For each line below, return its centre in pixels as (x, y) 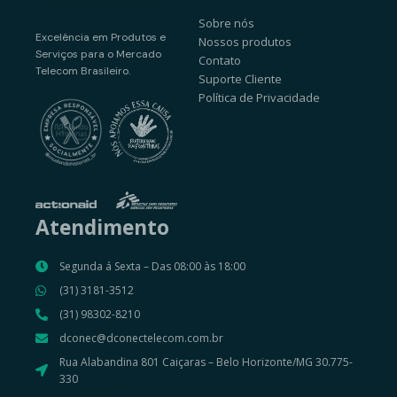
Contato (220, 61)
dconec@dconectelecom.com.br (141, 339)
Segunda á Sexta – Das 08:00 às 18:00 (152, 267)
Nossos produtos (245, 42)
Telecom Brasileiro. (83, 70)
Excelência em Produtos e (101, 37)
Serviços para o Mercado (99, 54)
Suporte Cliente (240, 79)
